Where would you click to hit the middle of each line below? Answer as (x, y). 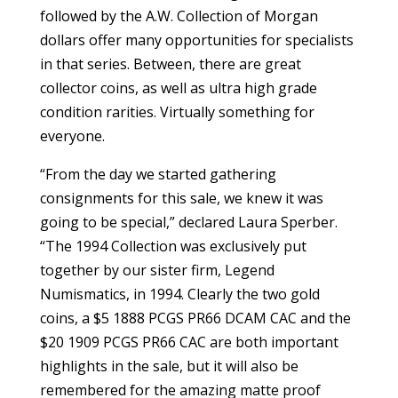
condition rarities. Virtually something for (177, 111)
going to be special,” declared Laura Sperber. (188, 222)
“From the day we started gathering (158, 174)
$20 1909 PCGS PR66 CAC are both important (189, 342)
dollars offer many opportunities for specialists (196, 40)
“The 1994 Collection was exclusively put (173, 246)
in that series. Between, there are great (170, 64)
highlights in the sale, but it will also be (169, 366)
